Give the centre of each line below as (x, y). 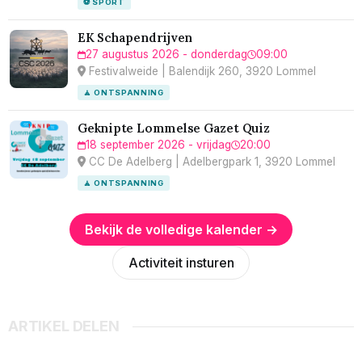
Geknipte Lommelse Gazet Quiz (174, 128)
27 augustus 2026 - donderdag (166, 55)
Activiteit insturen (181, 263)
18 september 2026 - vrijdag (158, 145)
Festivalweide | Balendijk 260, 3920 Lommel (201, 72)
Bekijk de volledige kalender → (181, 230)
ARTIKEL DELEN (64, 326)
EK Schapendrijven (135, 38)
